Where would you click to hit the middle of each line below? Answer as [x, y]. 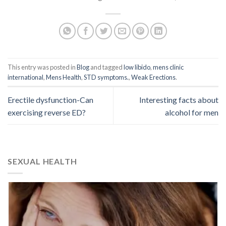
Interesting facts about [179, 99]
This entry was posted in [42, 67]
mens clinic [168, 67]
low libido [137, 67]
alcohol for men [192, 112]
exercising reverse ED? [47, 112]
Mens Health [64, 77]
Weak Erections [153, 77]
